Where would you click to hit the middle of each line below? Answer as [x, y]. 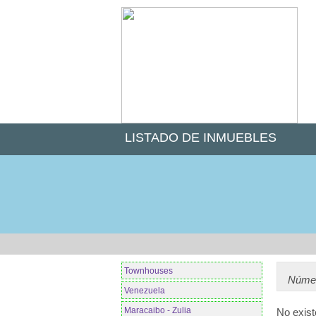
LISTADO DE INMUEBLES [201, 138]
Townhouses [148, 271]
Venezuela [145, 291]
